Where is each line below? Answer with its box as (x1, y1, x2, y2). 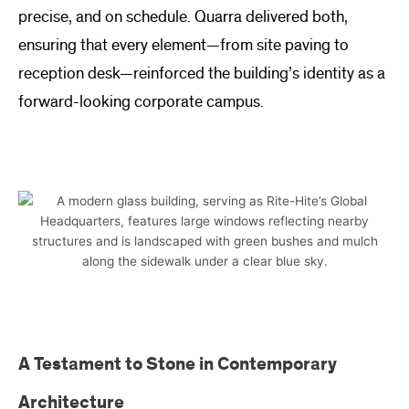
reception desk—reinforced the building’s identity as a (18, 63, 385, 85)
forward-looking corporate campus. (18, 91, 264, 113)
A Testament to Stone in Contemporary (18, 352, 337, 377)
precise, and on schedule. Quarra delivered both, (18, 6, 348, 28)
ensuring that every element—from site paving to (18, 35, 349, 57)
